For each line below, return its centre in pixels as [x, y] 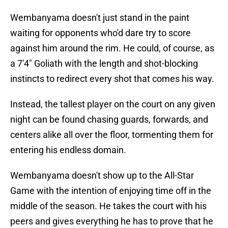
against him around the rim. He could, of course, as [112, 48]
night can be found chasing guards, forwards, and [109, 120]
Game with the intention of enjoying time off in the [111, 191]
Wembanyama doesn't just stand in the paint [100, 18]
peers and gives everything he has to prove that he [112, 221]
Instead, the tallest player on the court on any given [113, 104]
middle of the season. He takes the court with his [108, 206]
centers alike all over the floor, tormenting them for [112, 135]
